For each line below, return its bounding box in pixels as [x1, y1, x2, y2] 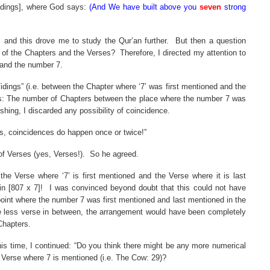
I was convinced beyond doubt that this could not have [49, 183, 246, 192]
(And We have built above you [89, 2, 200, 11]
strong [221, 2, 246, 11]
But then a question [175, 36, 246, 45]
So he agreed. [89, 149, 139, 159]
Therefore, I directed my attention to [120, 48, 246, 57]
